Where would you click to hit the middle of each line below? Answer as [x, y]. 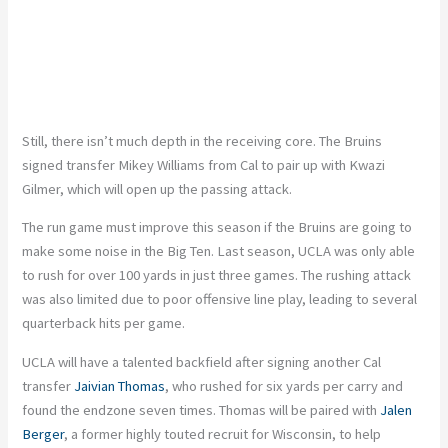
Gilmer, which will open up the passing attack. [157, 188]
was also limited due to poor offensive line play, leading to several [220, 299]
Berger [43, 433]
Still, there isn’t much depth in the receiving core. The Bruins [202, 140]
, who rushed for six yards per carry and [284, 385]
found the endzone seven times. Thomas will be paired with [201, 409]
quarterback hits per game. [104, 323]
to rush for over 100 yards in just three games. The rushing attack [217, 275]
